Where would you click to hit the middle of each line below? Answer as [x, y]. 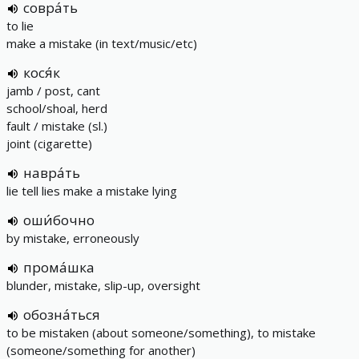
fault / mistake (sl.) [57, 126]
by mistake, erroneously [73, 238]
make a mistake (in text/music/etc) [102, 43]
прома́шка [59, 267]
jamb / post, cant [53, 91]
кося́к [42, 73]
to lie [20, 26]
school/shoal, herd [57, 108]
